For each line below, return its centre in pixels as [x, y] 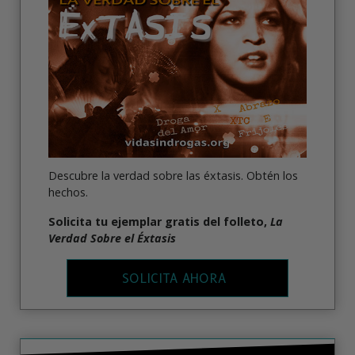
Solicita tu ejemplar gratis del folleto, [159, 221]
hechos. [68, 192]
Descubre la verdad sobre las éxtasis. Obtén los [173, 175]
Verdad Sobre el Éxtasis [112, 238]
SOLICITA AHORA [174, 279]
